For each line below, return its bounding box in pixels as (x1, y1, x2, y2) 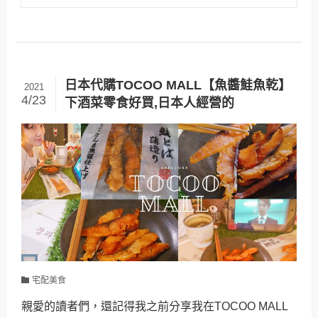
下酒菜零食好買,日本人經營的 (64, 96, 234, 111)
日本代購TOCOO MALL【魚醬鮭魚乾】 (64, 78, 291, 93)
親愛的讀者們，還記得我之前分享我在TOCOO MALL (21, 300, 289, 313)
